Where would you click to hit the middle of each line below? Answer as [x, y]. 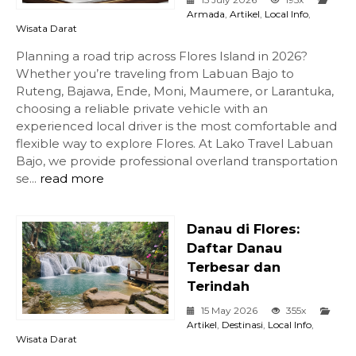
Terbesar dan [234, 267]
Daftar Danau [234, 248]
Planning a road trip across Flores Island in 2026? [162, 56]
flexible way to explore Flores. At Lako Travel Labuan [174, 144]
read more [72, 179]
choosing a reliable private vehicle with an [142, 109]
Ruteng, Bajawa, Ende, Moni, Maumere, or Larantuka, [175, 91]
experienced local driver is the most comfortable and [176, 126]
